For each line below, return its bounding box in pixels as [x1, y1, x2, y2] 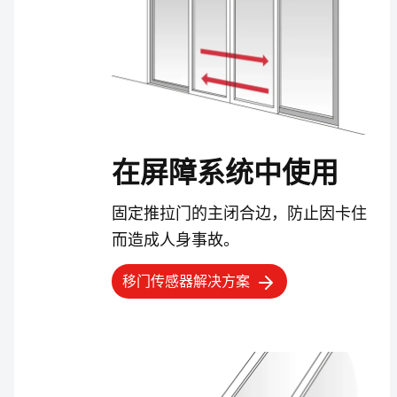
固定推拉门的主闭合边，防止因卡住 [112, 202, 367, 223]
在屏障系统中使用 [112, 153, 339, 191]
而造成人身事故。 [112, 229, 239, 250]
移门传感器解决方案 [122, 271, 250, 291]
